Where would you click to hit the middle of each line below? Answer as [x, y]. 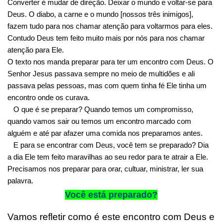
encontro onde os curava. [49, 97]
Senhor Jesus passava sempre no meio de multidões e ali [101, 73]
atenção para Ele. [36, 50]
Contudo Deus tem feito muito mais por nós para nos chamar [106, 38]
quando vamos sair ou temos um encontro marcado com [99, 121]
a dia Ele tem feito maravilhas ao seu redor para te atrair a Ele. [108, 157]
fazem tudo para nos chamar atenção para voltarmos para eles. [110, 26]
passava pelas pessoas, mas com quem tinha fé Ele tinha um [107, 85]
